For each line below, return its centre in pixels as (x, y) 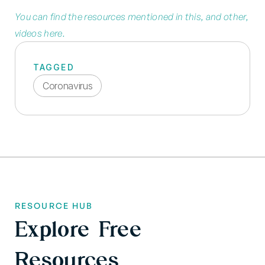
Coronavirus (68, 85)
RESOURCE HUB (54, 205)
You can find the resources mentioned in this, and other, (132, 16)
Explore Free (78, 228)
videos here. (40, 33)
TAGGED (54, 67)
